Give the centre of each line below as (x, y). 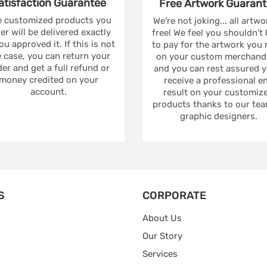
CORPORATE (174, 196)
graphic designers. (218, 117)
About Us (162, 218)
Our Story (162, 236)
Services (160, 254)
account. (49, 92)
